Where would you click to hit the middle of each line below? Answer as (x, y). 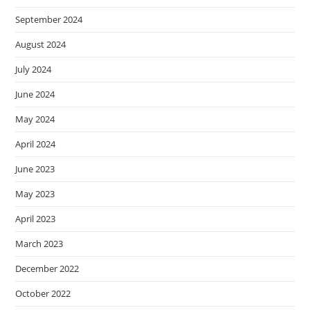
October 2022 (43, 294)
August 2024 (41, 45)
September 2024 (49, 20)
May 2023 (35, 194)
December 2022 (47, 269)
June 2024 (35, 94)
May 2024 (35, 119)
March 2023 (39, 244)
